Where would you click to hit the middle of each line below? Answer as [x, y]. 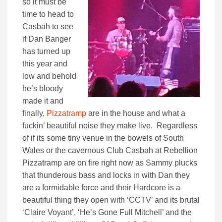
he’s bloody [43, 88]
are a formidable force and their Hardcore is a [101, 187]
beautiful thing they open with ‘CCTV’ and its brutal [111, 200]
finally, [34, 113]
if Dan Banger [47, 39]
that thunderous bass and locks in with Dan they [106, 175]
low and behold [49, 76]
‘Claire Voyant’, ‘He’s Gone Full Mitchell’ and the [107, 212]
